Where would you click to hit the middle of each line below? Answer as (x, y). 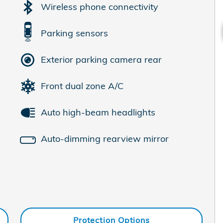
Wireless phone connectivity (100, 7)
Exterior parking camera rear (101, 59)
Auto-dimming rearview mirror (105, 139)
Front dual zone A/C (82, 86)
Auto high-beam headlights (98, 112)
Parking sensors (74, 33)
